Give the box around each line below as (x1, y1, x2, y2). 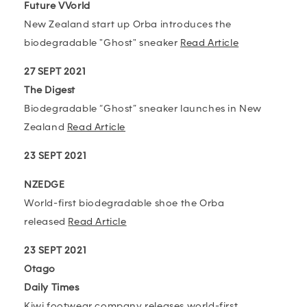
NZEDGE (24, 178, 65, 191)
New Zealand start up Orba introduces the (24, 18, 232, 31)
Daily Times (24, 281, 79, 294)
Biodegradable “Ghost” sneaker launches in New (24, 102, 262, 115)
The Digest (24, 84, 75, 97)
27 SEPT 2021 (24, 65, 86, 78)
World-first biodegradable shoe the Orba (24, 197, 225, 210)
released (24, 215, 66, 228)
